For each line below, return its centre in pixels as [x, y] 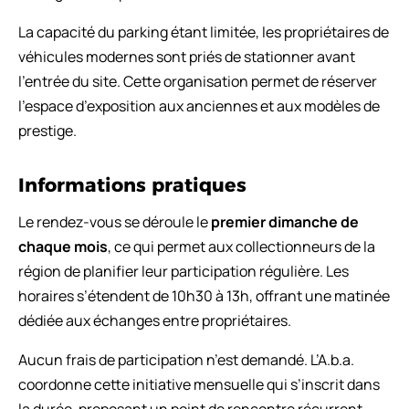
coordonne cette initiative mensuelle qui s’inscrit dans [199, 384]
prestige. [47, 130]
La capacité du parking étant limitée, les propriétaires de [204, 31]
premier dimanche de [285, 221]
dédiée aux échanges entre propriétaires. [155, 320]
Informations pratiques [132, 184]
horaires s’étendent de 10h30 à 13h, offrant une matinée [204, 295]
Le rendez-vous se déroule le [115, 221]
